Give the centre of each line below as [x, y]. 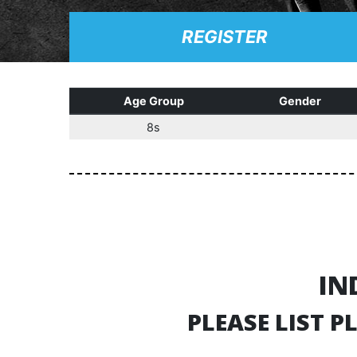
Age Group [153, 101]
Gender [300, 101]
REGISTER [225, 37]
